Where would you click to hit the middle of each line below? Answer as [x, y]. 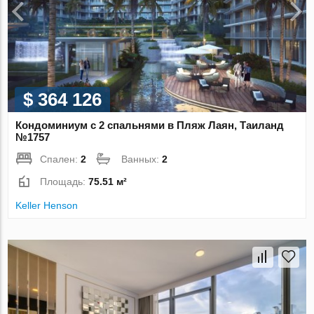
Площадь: [64, 182]
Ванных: [142, 159]
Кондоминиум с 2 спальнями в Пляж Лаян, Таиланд [150, 125]
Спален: [61, 159]
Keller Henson [47, 206]
